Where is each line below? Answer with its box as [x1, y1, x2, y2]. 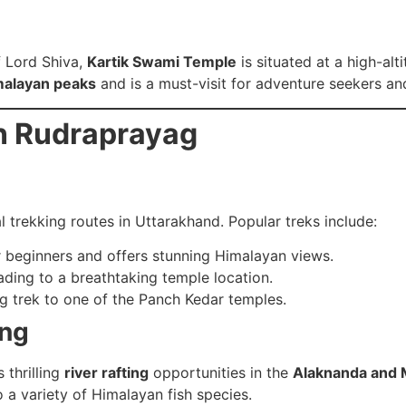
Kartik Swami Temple [87, 53, 237, 72]
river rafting [64, 362, 149, 382]
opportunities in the [149, 362, 293, 382]
